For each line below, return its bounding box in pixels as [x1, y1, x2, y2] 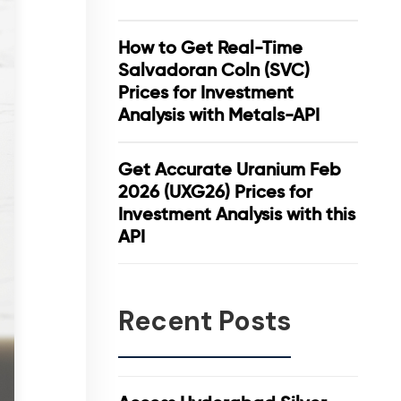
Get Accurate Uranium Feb [118, 158, 341, 180]
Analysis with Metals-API [118, 104, 320, 125]
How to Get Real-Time [118, 37, 303, 58]
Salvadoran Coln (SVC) [118, 59, 310, 81]
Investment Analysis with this [118, 203, 355, 225]
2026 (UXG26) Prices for [118, 181, 312, 202]
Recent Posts [118, 303, 291, 338]
